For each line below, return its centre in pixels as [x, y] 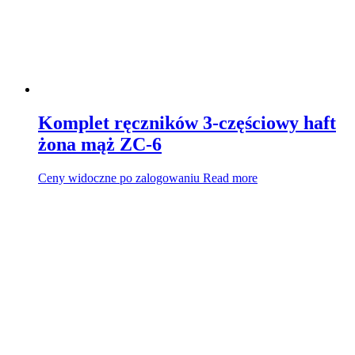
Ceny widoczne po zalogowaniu [119, 178]
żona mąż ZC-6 [100, 145]
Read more [230, 178]
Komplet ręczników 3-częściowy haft [187, 123]
